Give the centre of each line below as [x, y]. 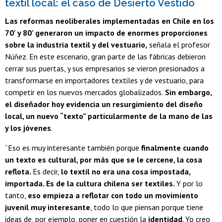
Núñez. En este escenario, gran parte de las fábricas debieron [105, 56]
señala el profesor [179, 44]
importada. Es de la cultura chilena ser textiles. [91, 183]
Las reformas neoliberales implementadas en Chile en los [110, 21]
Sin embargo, [187, 92]
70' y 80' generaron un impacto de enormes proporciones [106, 32]
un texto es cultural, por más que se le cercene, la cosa [104, 159]
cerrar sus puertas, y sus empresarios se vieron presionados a [105, 68]
